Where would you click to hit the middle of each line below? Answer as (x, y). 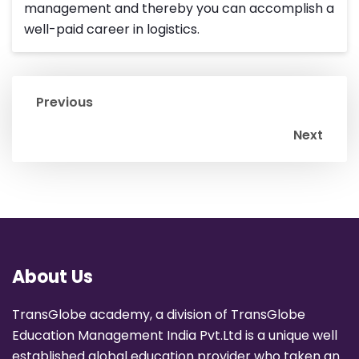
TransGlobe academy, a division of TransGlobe (159, 315)
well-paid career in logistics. (112, 30)
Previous (65, 103)
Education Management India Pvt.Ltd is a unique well (175, 336)
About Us (52, 277)
